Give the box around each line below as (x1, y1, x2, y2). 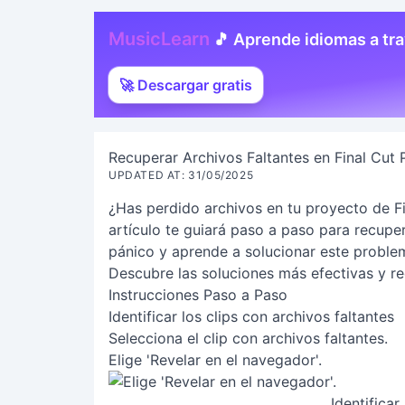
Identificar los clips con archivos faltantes (108, 307, 394, 325)
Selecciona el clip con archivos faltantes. (108, 329, 388, 347)
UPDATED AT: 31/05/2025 (108, 168, 254, 182)
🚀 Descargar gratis (119, 76, 252, 94)
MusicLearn (108, 28, 210, 50)
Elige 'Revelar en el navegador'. (108, 351, 322, 369)
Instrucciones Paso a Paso (108, 286, 287, 304)
